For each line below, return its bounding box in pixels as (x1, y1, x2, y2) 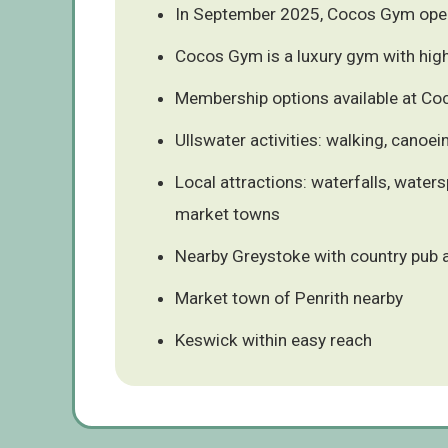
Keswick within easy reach (175, 329, 372, 350)
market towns (175, 203, 280, 224)
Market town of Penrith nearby (175, 287, 403, 308)
